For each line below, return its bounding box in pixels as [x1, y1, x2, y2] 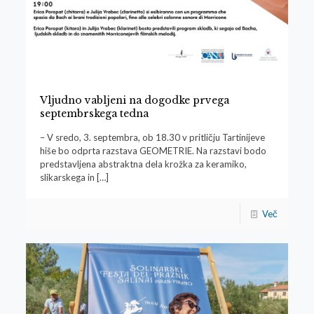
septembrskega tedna [39, 107, 149, 121]
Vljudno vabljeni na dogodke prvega [39, 94, 229, 107]
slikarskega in [39, 172, 95, 184]
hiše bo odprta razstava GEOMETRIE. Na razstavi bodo [39, 145, 266, 157]
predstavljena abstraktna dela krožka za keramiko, [39, 158, 247, 170]
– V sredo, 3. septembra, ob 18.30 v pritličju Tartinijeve [39, 132, 265, 144]
